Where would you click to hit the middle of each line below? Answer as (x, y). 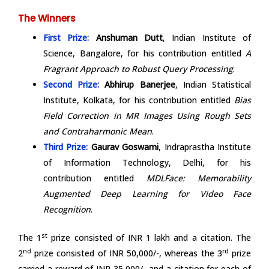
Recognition (67, 210)
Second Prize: (71, 85)
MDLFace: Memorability (199, 178)
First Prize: (66, 38)
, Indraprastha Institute (205, 147)
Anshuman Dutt (129, 38)
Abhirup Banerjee (140, 85)
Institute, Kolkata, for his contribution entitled (139, 100)
